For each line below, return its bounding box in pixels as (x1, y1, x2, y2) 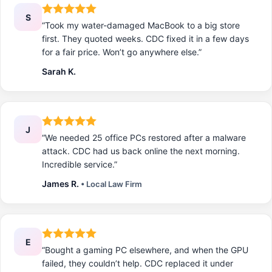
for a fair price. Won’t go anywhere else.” (42, 47, 202, 58)
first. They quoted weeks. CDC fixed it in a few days (42, 33, 249, 44)
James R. (42, 178, 81, 189)
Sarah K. (42, 66, 76, 77)
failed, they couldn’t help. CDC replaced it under (42, 258, 233, 269)
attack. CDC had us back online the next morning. (42, 146, 240, 157)
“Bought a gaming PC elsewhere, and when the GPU (42, 245, 248, 256)
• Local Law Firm (81, 179, 142, 189)
